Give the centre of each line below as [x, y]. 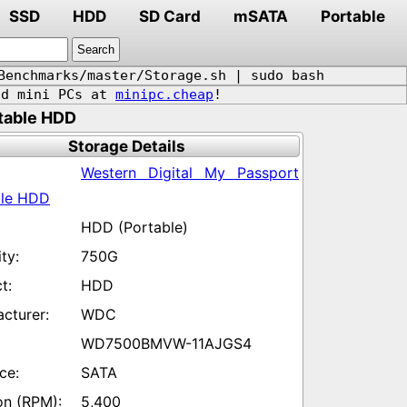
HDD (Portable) [134, 227]
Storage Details [126, 146]
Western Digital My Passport [190, 173]
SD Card [170, 16]
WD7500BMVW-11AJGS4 [166, 343]
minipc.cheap [164, 94]
